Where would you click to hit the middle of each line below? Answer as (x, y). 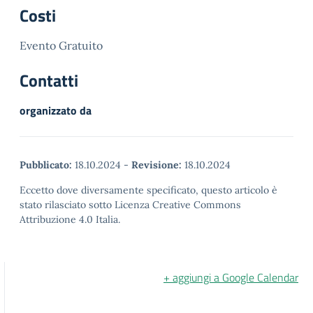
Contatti (49, 80)
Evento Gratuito (61, 45)
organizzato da (56, 110)
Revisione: (156, 165)
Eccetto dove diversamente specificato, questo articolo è (148, 190)
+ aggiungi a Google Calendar (231, 277)
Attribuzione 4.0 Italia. (70, 219)
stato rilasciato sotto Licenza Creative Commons (130, 205)
